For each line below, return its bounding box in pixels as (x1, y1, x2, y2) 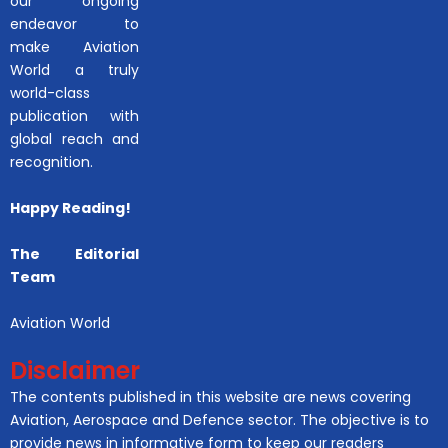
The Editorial (10, 243, 140, 264)
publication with (10, 105, 140, 126)
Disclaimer (10, 353, 140, 387)
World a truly (10, 59, 140, 80)
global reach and (10, 128, 140, 149)
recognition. (10, 151, 93, 172)
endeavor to (10, 13, 140, 34)
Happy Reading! (10, 197, 131, 218)
